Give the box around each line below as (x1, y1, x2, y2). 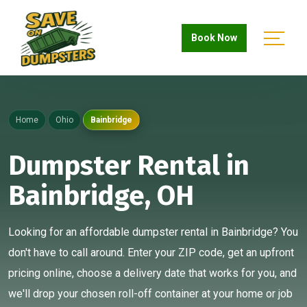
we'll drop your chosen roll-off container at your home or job (8, 287, 293, 300)
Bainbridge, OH (8, 180, 194, 212)
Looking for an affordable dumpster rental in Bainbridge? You (8, 225, 298, 238)
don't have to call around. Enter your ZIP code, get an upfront (8, 246, 294, 259)
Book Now (191, 32, 237, 43)
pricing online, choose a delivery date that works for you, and (8, 267, 297, 280)
